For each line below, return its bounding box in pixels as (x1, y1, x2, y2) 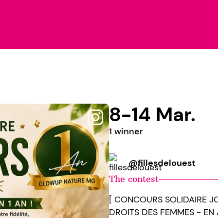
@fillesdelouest (128, 157, 196, 169)
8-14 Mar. (109, 102, 196, 127)
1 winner (109, 126, 143, 137)
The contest (109, 173, 159, 184)
